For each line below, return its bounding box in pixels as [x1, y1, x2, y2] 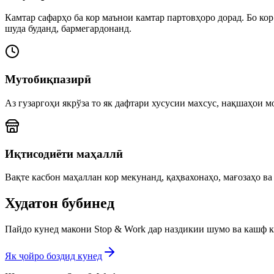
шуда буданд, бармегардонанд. [5, 23, 131, 34]
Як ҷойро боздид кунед [5, 251, 102, 262]
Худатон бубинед [5, 195, 114, 212]
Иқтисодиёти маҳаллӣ [5, 147, 123, 160]
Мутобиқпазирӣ [5, 73, 91, 86]
